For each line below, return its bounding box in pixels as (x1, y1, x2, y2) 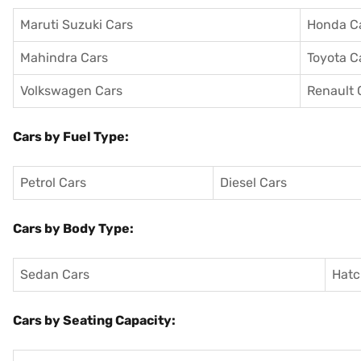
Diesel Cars (220, 175, 287, 190)
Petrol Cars (20, 175, 86, 190)
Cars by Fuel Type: (13, 129, 129, 144)
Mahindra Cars (20, 50, 108, 65)
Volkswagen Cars (20, 83, 122, 98)
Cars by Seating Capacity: (13, 313, 176, 328)
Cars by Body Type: (13, 221, 134, 236)
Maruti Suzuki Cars (20, 17, 133, 32)
